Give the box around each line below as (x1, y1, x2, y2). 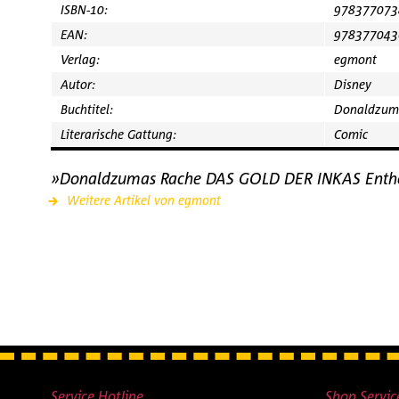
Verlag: (61, 52, 100, 67)
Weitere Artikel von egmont (63, 192, 221, 208)
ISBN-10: (61, 2, 108, 17)
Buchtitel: (61, 102, 113, 117)
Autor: (61, 77, 95, 92)
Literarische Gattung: (61, 126, 176, 142)
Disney (334, 77, 371, 92)
